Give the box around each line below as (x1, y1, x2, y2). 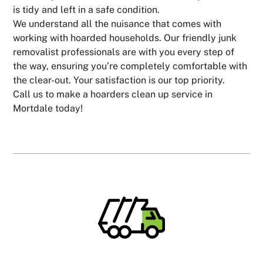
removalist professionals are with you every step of (13, 46, 235, 58)
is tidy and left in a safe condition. (13, 4, 160, 15)
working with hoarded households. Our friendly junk (13, 32, 237, 43)
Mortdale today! (13, 102, 83, 114)
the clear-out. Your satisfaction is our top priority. (13, 74, 225, 86)
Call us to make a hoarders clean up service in (13, 88, 213, 100)
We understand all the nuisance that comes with (13, 18, 222, 29)
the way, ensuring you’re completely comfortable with (13, 60, 248, 72)
